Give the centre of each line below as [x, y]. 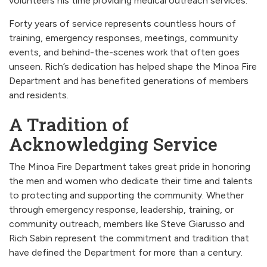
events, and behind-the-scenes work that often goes [124, 52]
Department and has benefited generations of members [129, 80]
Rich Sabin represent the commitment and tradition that [129, 238]
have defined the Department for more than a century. [126, 252]
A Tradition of [69, 124]
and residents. [39, 95]
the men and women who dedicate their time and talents [131, 181]
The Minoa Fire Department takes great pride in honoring [130, 166]
